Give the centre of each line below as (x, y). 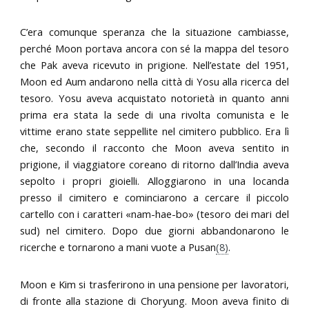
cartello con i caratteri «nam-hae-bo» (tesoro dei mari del (154, 214)
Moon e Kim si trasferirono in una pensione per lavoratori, (154, 284)
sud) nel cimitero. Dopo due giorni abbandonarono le (154, 231)
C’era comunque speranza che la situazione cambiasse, (154, 32)
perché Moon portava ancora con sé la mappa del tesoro (154, 49)
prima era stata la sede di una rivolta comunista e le (154, 115)
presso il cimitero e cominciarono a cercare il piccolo (154, 198)
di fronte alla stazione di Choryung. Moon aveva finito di (154, 300)
